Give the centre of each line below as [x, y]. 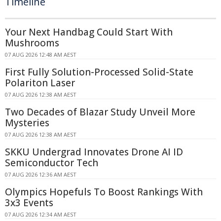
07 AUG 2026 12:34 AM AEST [41, 214]
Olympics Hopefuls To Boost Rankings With [104, 192]
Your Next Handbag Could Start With [89, 32]
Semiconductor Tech [52, 163]
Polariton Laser [40, 83]
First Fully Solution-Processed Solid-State [99, 72]
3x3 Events [29, 203]
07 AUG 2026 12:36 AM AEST [41, 174]
